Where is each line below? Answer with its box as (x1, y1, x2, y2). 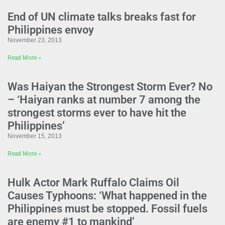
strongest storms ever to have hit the (8, 106, 186, 119)
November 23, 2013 (8, 37, 62, 44)
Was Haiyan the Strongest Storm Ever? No (8, 80, 212, 93)
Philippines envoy (8, 24, 94, 36)
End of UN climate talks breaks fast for (8, 11, 196, 23)
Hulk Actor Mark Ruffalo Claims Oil (8, 176, 179, 189)
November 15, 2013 (8, 133, 62, 140)
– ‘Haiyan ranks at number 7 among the (8, 93, 200, 106)
